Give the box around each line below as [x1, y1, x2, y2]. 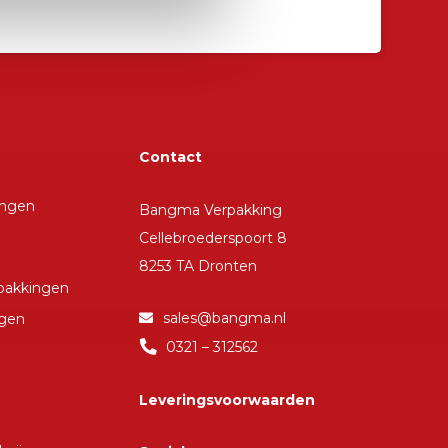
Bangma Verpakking [138, 200, 282, 219]
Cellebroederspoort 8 [138, 228, 287, 247]
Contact [138, 148, 202, 167]
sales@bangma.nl [162, 309, 286, 328]
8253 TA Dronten [138, 256, 257, 275]
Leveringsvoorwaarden [138, 390, 315, 409]
